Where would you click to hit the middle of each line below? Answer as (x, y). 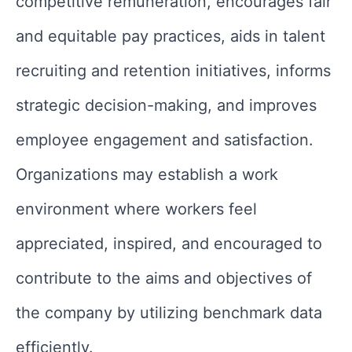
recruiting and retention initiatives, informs (173, 70)
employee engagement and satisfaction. (165, 139)
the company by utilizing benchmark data (169, 312)
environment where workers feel (136, 209)
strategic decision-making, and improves (166, 105)
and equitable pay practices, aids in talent (170, 36)
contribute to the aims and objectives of (164, 278)
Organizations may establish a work (147, 174)
